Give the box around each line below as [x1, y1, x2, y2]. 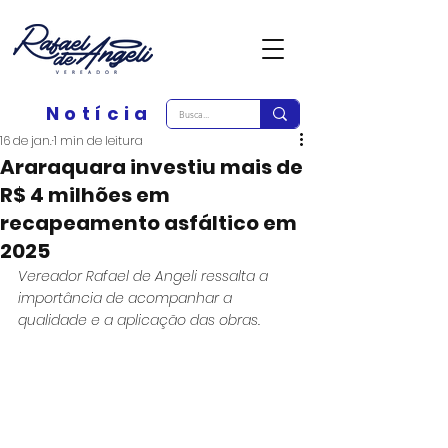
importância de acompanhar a [18, 288, 236, 308]
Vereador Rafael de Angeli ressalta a [18, 266, 272, 286]
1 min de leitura [54, 132, 143, 149]
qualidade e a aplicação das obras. [18, 310, 260, 330]
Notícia [46, 101, 153, 126]
